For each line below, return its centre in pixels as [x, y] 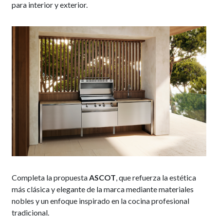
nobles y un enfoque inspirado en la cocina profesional [100, 200]
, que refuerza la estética [156, 177]
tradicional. [30, 212]
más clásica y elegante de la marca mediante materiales [102, 189]
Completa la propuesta [50, 177]
